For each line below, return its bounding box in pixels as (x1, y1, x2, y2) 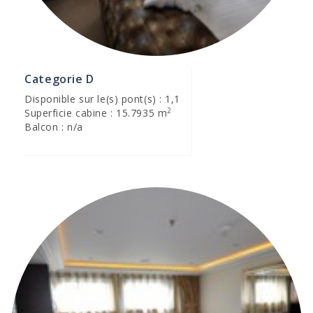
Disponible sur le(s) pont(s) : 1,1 (24, 92, 181, 105)
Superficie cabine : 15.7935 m (24, 106, 168, 119)
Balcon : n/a (24, 120, 83, 133)
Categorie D (24, 71, 95, 87)
